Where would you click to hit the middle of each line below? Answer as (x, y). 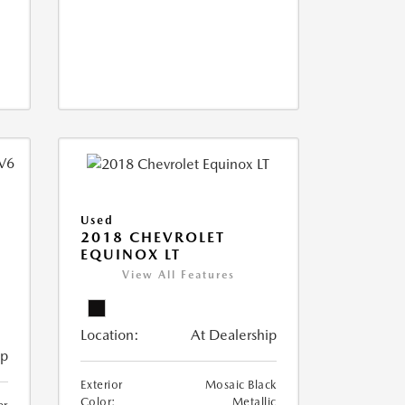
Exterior (101, 385)
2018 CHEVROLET (152, 238)
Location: (109, 335)
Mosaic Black (240, 385)
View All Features (178, 275)
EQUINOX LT (130, 255)
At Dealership (233, 335)
